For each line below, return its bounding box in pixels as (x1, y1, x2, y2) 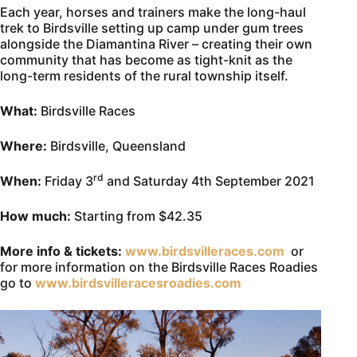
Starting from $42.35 (74, 207, 202, 224)
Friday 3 (45, 172, 93, 189)
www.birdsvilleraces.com (125, 242, 284, 259)
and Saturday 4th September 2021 (104, 172, 315, 189)
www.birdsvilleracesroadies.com (35, 274, 241, 291)
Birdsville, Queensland (50, 137, 186, 154)
